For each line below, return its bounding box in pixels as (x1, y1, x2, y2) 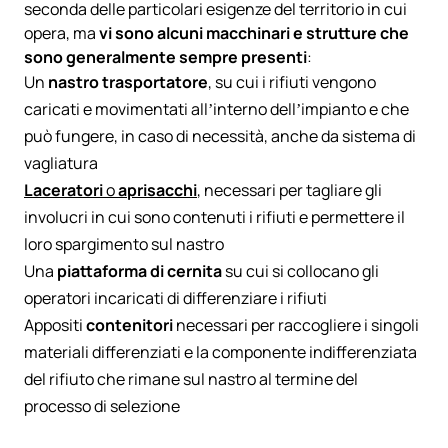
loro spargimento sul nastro (24, 232, 224, 255)
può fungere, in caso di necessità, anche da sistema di (24, 124, 416, 147)
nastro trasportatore (48, 70, 208, 93)
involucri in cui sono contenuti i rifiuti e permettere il (24, 205, 405, 228)
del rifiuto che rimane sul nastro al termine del (24, 367, 358, 390)
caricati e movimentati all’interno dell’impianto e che (24, 97, 409, 120)
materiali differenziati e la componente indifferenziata (24, 340, 417, 363)
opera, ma (24, 21, 99, 44)
